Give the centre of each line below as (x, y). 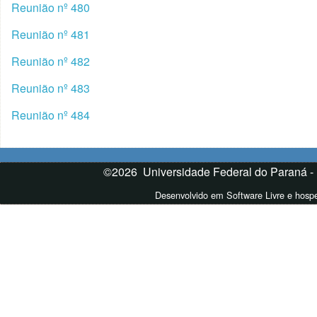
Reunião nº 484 (51, 115)
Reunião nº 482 (51, 62)
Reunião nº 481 (51, 35)
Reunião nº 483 (51, 88)
